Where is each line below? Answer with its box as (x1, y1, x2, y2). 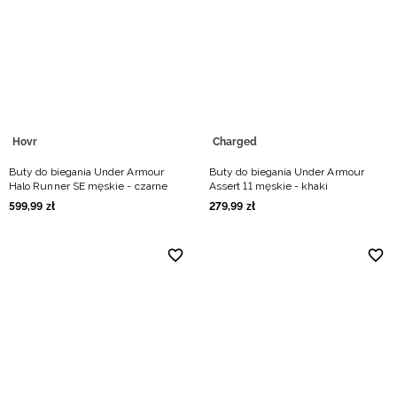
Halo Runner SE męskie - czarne (9, 180, 167, 192)
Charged (213, 136, 258, 148)
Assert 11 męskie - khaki (209, 180, 329, 192)
